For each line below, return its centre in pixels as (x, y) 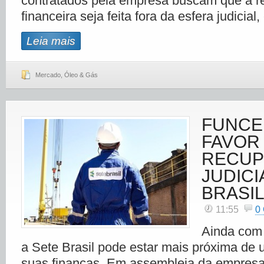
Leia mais (51, 41)
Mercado (48, 75)
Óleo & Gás (81, 75)
